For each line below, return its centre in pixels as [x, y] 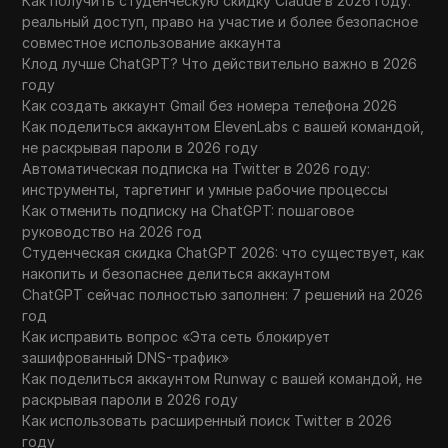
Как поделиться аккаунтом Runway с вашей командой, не [222, 378]
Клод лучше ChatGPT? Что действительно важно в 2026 [220, 63]
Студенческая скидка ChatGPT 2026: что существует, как [223, 252]
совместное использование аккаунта [152, 42]
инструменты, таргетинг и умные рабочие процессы [205, 189]
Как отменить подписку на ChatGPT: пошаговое [188, 210]
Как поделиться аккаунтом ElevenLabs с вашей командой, [223, 126]
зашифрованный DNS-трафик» [126, 357]
